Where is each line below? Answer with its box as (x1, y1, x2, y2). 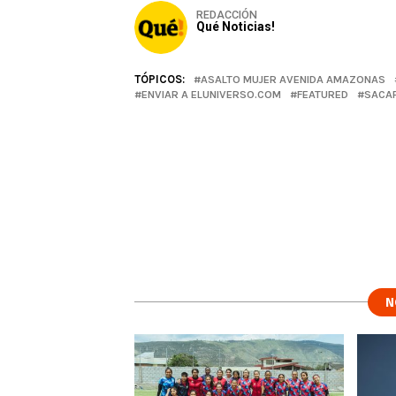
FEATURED (297, 87, 348, 101)
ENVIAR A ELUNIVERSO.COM (141, 87, 281, 101)
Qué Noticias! (196, 19, 275, 34)
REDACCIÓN (196, 7, 257, 21)
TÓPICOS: (134, 72, 185, 86)
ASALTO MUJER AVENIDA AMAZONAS (201, 72, 385, 86)
